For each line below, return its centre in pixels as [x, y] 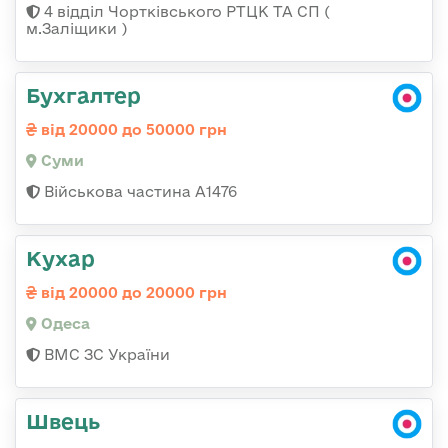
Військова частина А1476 [138, 191]
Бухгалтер [83, 94]
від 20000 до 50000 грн [132, 129]
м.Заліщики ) [76, 28]
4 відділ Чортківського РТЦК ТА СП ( [185, 11]
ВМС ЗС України [105, 354]
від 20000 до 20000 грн [132, 292]
